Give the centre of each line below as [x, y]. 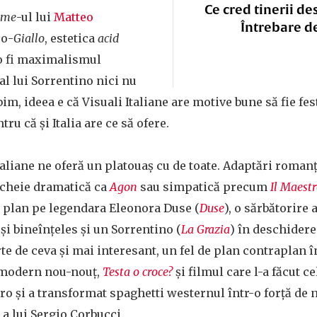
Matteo [74, 17]
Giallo [29, 38]
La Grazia [206, 229]
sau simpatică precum [204, 187]
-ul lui [35, 17]
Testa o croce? [138, 272]
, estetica [71, 38]
